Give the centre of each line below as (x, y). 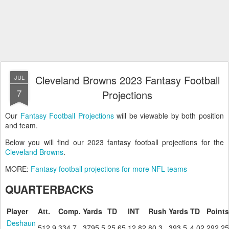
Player (17, 211)
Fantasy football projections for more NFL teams (109, 169)
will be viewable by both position (169, 116)
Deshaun (21, 223)
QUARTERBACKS (49, 189)
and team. (21, 125)
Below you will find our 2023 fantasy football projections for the (114, 142)
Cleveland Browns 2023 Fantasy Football (127, 80)
